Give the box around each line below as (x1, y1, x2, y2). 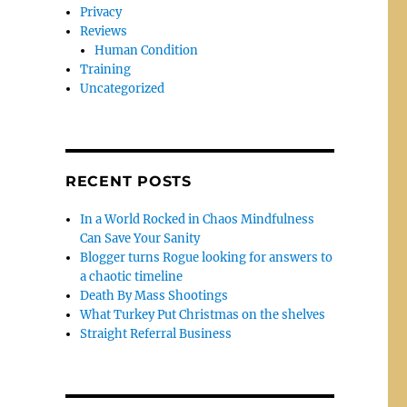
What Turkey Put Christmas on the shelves (80, 307, 326, 323)
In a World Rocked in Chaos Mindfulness (80, 212, 315, 228)
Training (80, 62, 132, 78)
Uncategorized (80, 81, 165, 97)
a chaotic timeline (80, 269, 184, 285)
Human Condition (94, 43, 199, 59)
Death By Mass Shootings (80, 288, 229, 304)
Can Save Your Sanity (80, 231, 201, 247)
